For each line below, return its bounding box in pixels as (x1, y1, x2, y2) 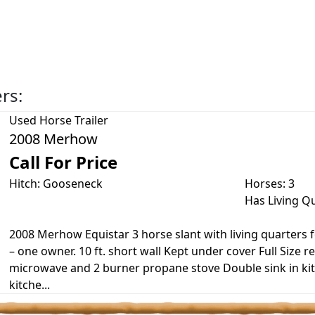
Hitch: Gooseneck (8, 176, 103, 191)
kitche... (8, 277, 50, 292)
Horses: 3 (244, 176, 295, 191)
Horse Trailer (39, 112, 108, 128)
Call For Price (8, 150, 117, 174)
